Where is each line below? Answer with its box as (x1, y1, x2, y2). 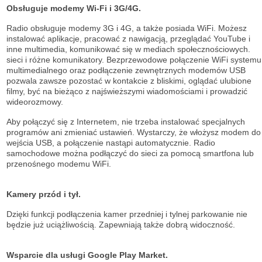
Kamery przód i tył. (6, 189, 81, 199)
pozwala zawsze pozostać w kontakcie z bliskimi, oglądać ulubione (6, 76, 251, 86)
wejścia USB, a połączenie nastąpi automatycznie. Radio (6, 138, 215, 148)
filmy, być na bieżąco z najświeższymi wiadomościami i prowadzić (6, 87, 247, 96)
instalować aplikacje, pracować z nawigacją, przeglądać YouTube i (6, 34, 250, 44)
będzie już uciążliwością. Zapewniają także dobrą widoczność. (6, 220, 235, 230)
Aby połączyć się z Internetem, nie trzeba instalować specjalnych (6, 117, 245, 127)
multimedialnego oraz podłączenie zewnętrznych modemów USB (6, 65, 246, 75)
